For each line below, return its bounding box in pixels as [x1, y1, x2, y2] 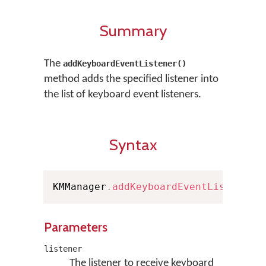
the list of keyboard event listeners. [44, 89, 201, 100]
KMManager [53, 181, 106, 192]
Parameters [44, 219, 107, 235]
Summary [99, 21, 167, 40]
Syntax [109, 135, 157, 154]
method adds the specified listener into [44, 74, 218, 85]
